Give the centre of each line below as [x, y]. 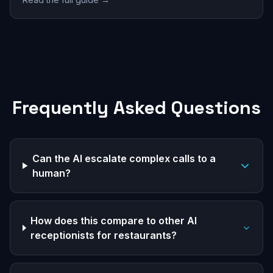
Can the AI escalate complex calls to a [124, 158]
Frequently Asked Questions [136, 108]
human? [52, 173]
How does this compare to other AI [114, 221]
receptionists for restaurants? [104, 235]
